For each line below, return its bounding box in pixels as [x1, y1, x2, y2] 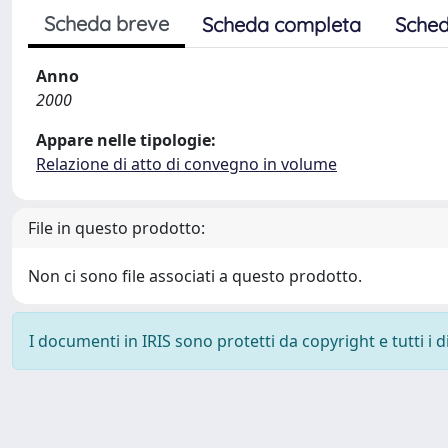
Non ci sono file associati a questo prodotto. [28, 265, 362, 287]
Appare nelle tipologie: [36, 129, 216, 151]
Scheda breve [44, 11, 169, 36]
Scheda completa [202, 12, 361, 37]
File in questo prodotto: [28, 217, 205, 239]
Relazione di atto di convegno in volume [36, 153, 337, 175]
